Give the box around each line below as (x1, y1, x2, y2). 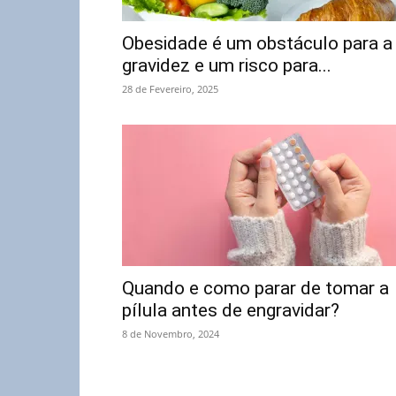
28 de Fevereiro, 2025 (122, 82, 218, 95)
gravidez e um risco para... (122, 55, 331, 76)
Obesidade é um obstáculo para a (122, 33, 392, 54)
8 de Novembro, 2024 (122, 327, 219, 340)
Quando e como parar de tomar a (122, 278, 389, 299)
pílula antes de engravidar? (122, 300, 339, 321)
